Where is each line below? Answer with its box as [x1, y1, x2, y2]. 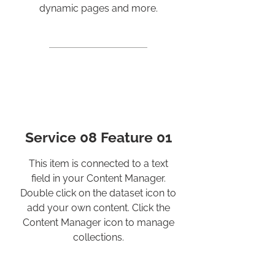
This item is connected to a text [28, 158, 168, 169]
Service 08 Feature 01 [25, 129, 172, 145]
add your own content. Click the [26, 202, 170, 214]
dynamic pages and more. [39, 2, 158, 14]
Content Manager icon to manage [22, 217, 174, 228]
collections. [72, 231, 124, 243]
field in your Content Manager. [31, 172, 166, 184]
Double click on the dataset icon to [20, 187, 176, 199]
